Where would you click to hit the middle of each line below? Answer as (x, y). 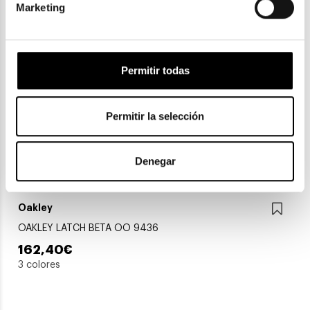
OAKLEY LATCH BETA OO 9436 (88, 228)
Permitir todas (155, 71)
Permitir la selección (155, 116)
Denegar (155, 161)
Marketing (40, 8)
